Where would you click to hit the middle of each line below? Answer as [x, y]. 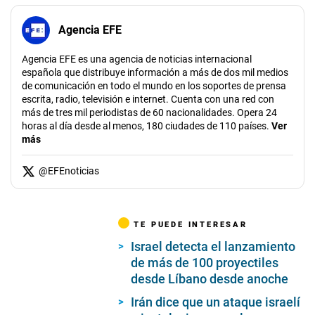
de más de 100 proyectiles [205, 262]
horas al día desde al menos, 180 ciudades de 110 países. [146, 126]
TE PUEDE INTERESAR [191, 224]
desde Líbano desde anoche [210, 278]
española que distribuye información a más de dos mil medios [155, 72]
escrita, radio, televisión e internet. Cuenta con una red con [148, 99]
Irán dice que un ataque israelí [216, 302]
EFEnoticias [73, 171]
